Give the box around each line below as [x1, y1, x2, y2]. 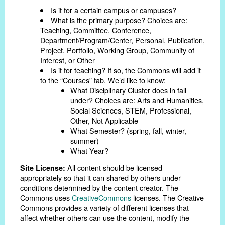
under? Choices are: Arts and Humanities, [70, 94, 204, 105]
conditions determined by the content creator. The [20, 182, 178, 193]
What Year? [70, 145, 108, 156]
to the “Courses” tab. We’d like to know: [40, 74, 166, 85]
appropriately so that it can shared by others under [20, 172, 181, 183]
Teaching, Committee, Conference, [40, 24, 151, 35]
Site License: [20, 163, 65, 173]
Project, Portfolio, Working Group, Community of [40, 44, 194, 55]
